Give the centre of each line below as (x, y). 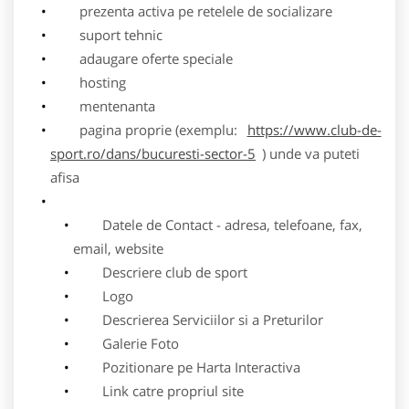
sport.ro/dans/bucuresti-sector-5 (153, 153)
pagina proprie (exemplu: (145, 129)
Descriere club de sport (160, 272)
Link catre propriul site (158, 390)
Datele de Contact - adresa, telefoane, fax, (217, 224)
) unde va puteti (311, 153)
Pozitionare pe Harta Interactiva (186, 367)
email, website (118, 248)
